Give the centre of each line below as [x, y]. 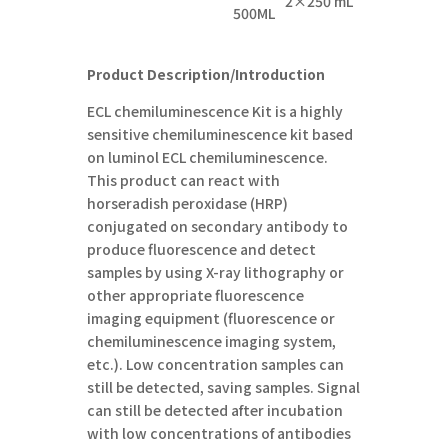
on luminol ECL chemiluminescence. [208, 156]
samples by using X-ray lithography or [216, 271]
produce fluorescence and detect [202, 248]
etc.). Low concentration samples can [216, 363]
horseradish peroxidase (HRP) [188, 202]
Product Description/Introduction [206, 73]
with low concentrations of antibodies [219, 432]
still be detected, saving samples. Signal [224, 386]
